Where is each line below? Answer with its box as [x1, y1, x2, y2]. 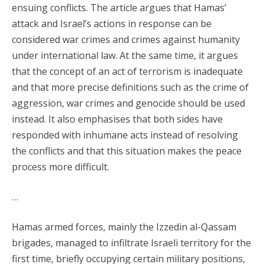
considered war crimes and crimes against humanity [12, 33, 240, 46]
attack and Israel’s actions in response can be [12, 17, 212, 30]
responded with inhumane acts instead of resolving [12, 128, 238, 141]
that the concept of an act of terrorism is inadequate [12, 65, 243, 78]
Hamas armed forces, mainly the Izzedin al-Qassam [12, 220, 236, 233]
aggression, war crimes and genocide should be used [12, 97, 245, 110]
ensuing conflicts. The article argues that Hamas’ [12, 1, 226, 14]
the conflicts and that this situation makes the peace [12, 144, 242, 157]
